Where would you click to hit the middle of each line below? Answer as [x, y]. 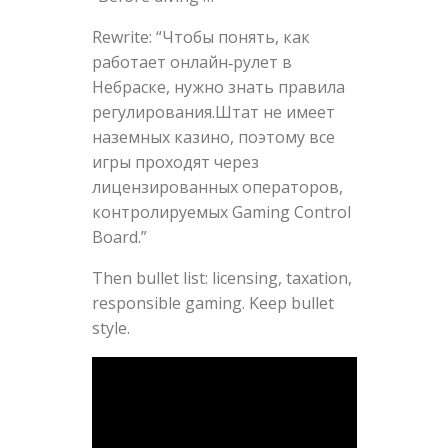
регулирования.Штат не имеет [213, 112]
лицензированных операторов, [217, 187]
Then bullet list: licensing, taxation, [221, 278]
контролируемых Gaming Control [221, 212]
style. [110, 328]
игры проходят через [175, 162]
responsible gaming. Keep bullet [212, 303]
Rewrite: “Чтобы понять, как [200, 37]
